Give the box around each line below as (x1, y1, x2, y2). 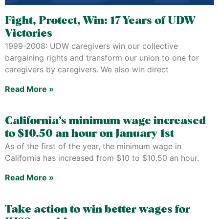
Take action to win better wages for (5, 204, 190, 215)
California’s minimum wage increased (5, 115, 206, 127)
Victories (5, 28, 52, 39)
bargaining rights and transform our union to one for (5, 52, 199, 63)
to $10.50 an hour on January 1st (5, 128, 174, 139)
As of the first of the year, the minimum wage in (5, 141, 181, 151)
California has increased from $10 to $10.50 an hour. (5, 153, 199, 163)
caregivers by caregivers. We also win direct (5, 64, 169, 74)
